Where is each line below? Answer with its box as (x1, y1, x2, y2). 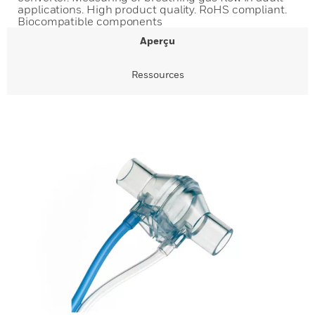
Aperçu (140, 34, 175, 46)
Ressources (131, 68, 184, 80)
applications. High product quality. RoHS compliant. (18, 2, 287, 16)
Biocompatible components (18, 14, 163, 28)
